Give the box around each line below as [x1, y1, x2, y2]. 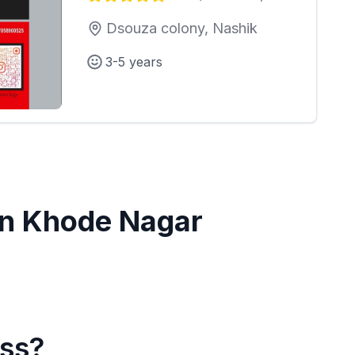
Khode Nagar [22, 204, 204, 239]
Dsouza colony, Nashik [106, 20, 258, 36]
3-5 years [105, 54, 162, 70]
